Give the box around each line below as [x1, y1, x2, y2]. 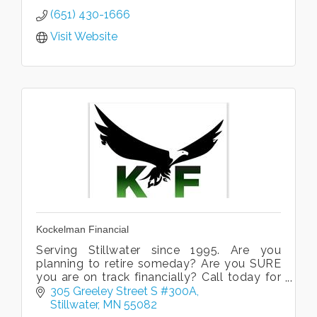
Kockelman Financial [36, 224, 129, 235]
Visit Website [50, 30, 117, 43]
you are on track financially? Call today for [36, 270, 281, 284]
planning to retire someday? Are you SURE [36, 257, 281, 270]
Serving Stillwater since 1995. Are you [36, 243, 281, 257]
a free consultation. [36, 284, 143, 297]
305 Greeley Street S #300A [50, 284, 197, 298]
